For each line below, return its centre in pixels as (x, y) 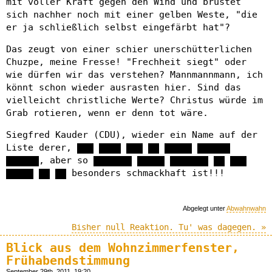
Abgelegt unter (205, 208)
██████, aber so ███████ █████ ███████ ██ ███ (126, 160)
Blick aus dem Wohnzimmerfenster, (123, 248)
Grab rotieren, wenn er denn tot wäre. (107, 113)
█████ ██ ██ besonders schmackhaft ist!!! (115, 173)
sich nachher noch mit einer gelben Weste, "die (132, 15)
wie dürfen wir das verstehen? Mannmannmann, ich (134, 75)
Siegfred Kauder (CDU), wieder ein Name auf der (132, 135)
